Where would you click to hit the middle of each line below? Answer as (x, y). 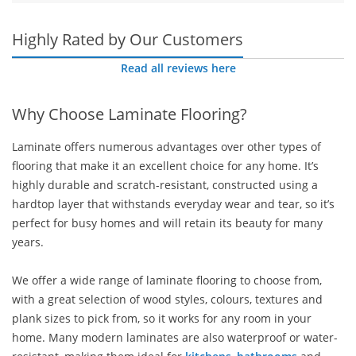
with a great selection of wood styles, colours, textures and (167, 299)
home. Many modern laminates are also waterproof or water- (175, 337)
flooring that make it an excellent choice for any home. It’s (165, 166)
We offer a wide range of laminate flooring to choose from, (167, 280)
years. (28, 242)
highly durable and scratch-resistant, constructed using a (165, 185)
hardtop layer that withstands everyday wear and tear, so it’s (173, 204)
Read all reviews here (178, 68)
